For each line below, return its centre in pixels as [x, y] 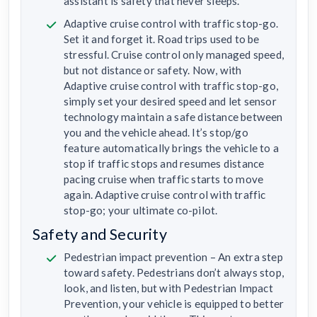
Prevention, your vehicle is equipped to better [174, 303]
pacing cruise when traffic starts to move [164, 179]
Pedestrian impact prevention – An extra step [173, 257]
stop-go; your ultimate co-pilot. [141, 210]
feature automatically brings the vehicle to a [171, 148]
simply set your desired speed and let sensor [170, 101]
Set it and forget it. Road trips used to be [162, 39]
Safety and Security [100, 234]
